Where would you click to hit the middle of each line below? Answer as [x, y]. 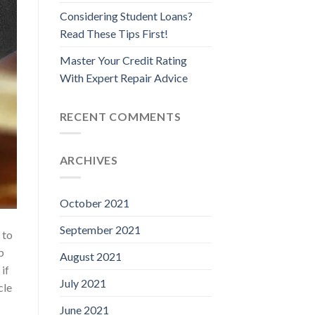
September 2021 [100, 229]
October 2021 [94, 202]
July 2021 [83, 283]
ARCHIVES [89, 160]
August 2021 [90, 256]
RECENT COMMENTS [120, 116]
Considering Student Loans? [126, 15]
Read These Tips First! [114, 33]
